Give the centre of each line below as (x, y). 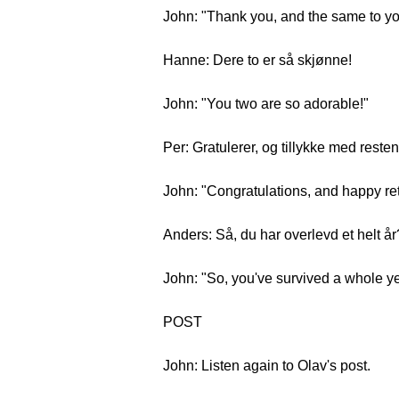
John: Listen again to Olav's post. (267, 366)
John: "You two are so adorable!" (266, 104)
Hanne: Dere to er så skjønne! (257, 60)
